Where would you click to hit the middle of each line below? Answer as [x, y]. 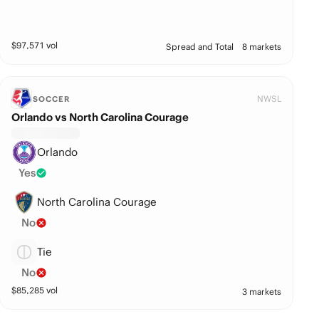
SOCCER [51, 99]
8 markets [262, 47]
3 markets [262, 292]
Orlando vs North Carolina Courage [100, 117]
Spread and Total [200, 47]
